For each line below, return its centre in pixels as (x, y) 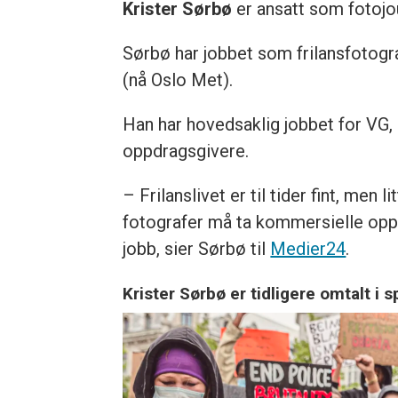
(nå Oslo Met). (178, 80)
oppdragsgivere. (186, 151)
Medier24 (308, 249)
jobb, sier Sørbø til (197, 249)
